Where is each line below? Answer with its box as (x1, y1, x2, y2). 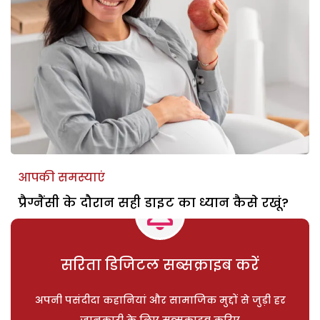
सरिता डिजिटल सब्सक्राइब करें (61, 254, 259, 275)
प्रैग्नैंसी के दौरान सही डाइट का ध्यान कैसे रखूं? (18, 193, 289, 211)
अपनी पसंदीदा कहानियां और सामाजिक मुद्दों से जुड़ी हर (34, 292, 286, 307)
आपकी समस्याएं (18, 169, 105, 186)
